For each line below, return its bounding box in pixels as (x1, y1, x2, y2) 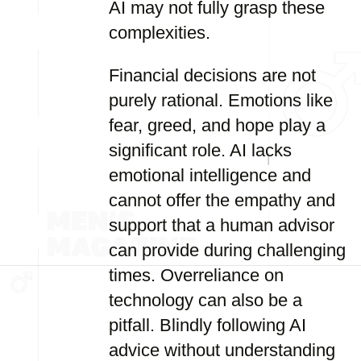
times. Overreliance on (109, 265, 284, 285)
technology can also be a (109, 290, 302, 310)
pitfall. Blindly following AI (109, 315, 306, 335)
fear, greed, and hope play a (109, 115, 326, 135)
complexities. (109, 23, 210, 43)
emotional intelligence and (109, 165, 311, 185)
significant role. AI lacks (109, 140, 292, 160)
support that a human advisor (109, 215, 334, 235)
